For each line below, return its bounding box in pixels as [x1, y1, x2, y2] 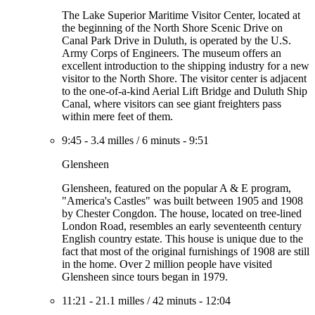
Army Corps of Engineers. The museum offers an [62, 47, 281, 59]
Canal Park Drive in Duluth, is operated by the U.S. [62, 34, 291, 46]
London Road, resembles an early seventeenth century [62, 220, 302, 232]
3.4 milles [91, 134, 134, 146]
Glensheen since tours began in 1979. [62, 271, 228, 283]
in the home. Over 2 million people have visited [62, 258, 272, 270]
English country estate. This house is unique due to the [62, 233, 303, 245]
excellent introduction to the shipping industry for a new [62, 60, 309, 72]
